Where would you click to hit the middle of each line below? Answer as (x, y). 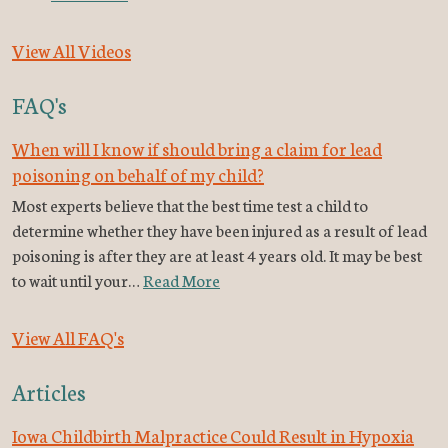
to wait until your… (77, 280)
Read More (181, 280)
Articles (49, 392)
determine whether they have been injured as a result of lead (219, 230)
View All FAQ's (68, 337)
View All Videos (71, 50)
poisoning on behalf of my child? (138, 174)
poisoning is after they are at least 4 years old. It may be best (217, 255)
